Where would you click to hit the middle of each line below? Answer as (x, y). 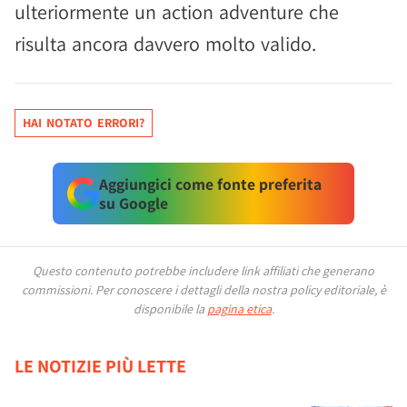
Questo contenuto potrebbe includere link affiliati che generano (203, 271)
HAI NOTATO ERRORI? (84, 123)
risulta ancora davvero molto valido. (165, 44)
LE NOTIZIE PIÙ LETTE (100, 366)
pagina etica (239, 309)
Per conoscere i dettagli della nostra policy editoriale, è (240, 290)
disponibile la (170, 309)
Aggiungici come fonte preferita (210, 184)
